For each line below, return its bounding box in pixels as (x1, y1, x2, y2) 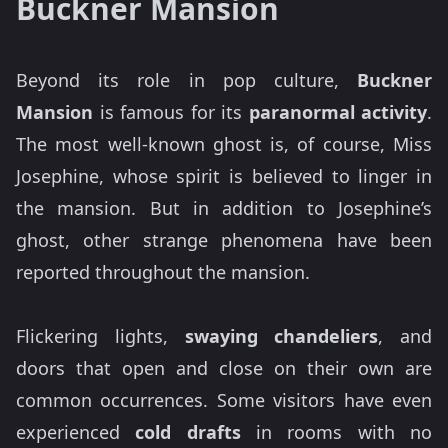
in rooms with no (240, 420, 433, 445)
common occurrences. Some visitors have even (16, 388, 432, 413)
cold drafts (135, 420, 241, 445)
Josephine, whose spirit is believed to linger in (16, 164, 432, 189)
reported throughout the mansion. (16, 260, 310, 285)
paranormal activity (248, 100, 427, 125)
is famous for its (93, 100, 249, 125)
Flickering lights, (16, 324, 185, 349)
